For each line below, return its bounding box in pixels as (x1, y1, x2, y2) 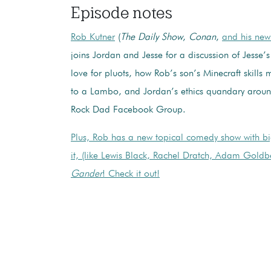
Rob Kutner (71, 32, 115, 42)
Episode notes (71, 3, 172, 22)
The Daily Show (120, 32, 183, 42)
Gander (71, 169, 102, 179)
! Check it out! (102, 169, 160, 179)
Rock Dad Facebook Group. (71, 105, 186, 115)
